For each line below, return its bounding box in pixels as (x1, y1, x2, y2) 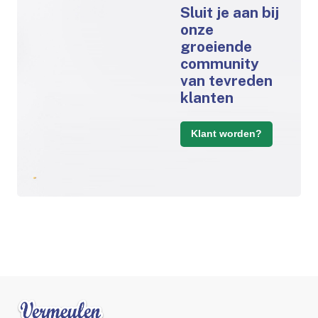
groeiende (180, 37, 252, 55)
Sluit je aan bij (180, 3, 279, 21)
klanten (180, 88, 234, 106)
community (180, 54, 259, 72)
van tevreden (180, 71, 273, 89)
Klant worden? (191, 128, 263, 140)
